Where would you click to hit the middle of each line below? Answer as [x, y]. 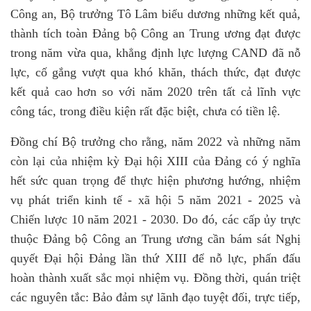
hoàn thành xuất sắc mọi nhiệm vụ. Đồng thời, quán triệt [155, 278]
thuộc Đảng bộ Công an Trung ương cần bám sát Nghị [155, 239]
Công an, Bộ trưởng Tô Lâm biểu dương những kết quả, [155, 14]
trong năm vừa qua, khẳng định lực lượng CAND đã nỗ [155, 53]
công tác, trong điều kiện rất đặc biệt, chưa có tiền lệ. [145, 111]
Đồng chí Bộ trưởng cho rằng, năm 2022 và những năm [155, 142]
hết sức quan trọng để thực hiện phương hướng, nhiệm [155, 181]
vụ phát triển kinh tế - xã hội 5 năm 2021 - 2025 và [155, 200]
